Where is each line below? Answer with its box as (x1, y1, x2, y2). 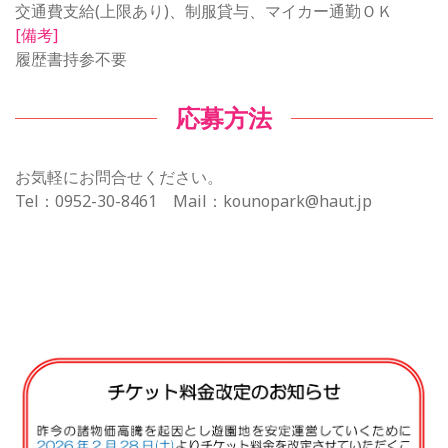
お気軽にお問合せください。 (15, 165, 223, 188)
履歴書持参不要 (15, 47, 127, 70)
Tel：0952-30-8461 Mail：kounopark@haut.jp (15, 189, 372, 212)
